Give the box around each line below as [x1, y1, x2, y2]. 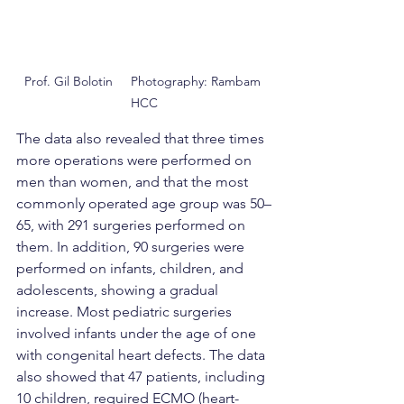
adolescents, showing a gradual [16, 281, 222, 299]
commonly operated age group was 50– [16, 195, 271, 213]
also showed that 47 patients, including [16, 368, 269, 386]
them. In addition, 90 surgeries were [16, 238, 248, 256]
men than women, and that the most [16, 173, 252, 191]
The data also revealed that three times [16, 130, 268, 148]
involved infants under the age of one [16, 325, 260, 343]
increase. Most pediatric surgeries [16, 303, 235, 321]
